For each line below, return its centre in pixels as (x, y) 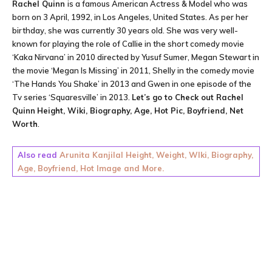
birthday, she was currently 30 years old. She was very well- (125, 30)
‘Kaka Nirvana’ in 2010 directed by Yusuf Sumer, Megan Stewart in (136, 57)
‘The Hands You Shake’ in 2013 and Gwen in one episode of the (132, 84)
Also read (39, 155)
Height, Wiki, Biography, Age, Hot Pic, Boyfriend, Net (140, 110)
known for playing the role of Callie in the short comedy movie (128, 44)
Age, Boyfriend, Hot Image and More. (91, 168)
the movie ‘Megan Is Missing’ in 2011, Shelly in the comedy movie (133, 70)
